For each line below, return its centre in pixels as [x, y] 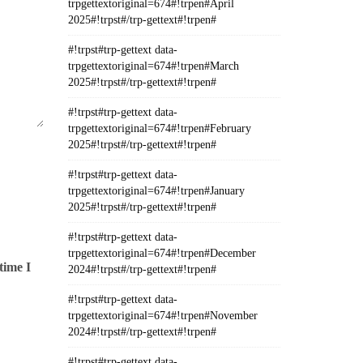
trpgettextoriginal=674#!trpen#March [153, 66]
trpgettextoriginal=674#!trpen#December [162, 253]
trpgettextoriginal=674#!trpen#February [159, 128]
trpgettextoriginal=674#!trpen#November [162, 316]
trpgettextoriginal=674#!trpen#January [156, 191]
